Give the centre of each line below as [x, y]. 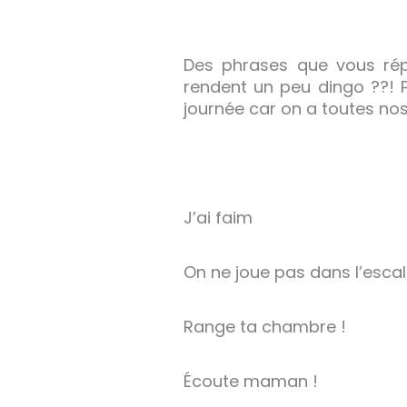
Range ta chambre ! [265, 327]
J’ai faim [218, 218]
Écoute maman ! [251, 382]
